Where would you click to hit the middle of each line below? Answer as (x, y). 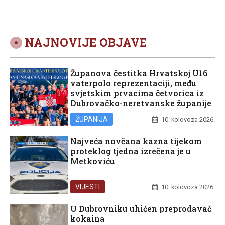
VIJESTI (88, 187)
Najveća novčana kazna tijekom (136, 141)
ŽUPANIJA (92, 119)
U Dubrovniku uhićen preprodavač (141, 209)
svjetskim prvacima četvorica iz (137, 93)
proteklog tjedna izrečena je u (131, 151)
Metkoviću (93, 161)
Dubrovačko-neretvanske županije (141, 103)
